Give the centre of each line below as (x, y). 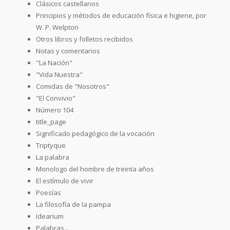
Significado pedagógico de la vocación (95, 133)
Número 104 (55, 110)
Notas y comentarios (68, 51)
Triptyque (51, 145)
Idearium (50, 216)
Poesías (49, 192)
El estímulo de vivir (65, 180)
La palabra (53, 157)
